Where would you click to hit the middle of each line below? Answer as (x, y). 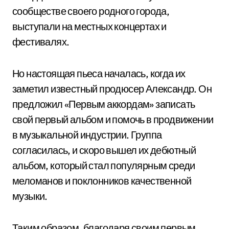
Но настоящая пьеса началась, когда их (99, 73)
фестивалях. (41, 42)
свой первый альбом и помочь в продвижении (113, 119)
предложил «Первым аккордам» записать (104, 104)
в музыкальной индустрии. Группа (87, 135)
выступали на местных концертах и (89, 26)
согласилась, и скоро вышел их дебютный (104, 150)
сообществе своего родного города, (91, 11)
